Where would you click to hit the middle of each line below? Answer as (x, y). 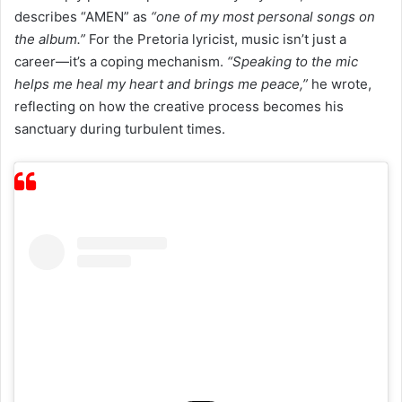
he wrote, (340, 84)
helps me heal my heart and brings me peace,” (161, 84)
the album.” (50, 39)
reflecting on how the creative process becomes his (179, 107)
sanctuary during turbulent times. (120, 129)
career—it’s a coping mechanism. (121, 62)
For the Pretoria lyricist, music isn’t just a (216, 39)
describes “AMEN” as (83, 17)
